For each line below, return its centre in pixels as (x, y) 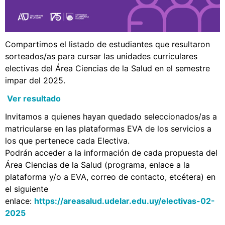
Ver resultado (33, 98)
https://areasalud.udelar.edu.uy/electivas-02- (125, 201)
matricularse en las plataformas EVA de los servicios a (108, 128)
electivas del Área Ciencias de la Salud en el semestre (107, 68)
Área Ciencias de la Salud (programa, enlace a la (97, 164)
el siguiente (27, 189)
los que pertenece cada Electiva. (67, 140)
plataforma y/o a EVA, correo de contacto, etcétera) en (110, 177)
